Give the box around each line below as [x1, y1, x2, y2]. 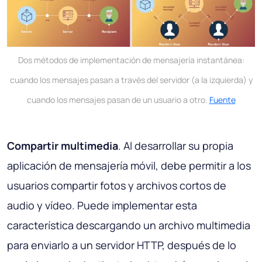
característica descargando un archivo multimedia [7, 218, 250, 233]
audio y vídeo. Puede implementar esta [7, 198, 197, 213]
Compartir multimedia [7, 139, 118, 153]
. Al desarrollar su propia [118, 139, 233, 153]
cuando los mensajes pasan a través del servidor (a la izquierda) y [9, 74, 253, 86]
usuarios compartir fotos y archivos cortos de [7, 178, 226, 193]
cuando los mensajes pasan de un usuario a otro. [26, 94, 209, 106]
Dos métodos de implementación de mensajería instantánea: [18, 54, 244, 66]
